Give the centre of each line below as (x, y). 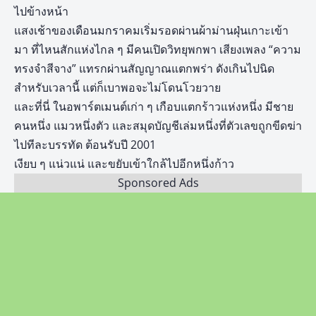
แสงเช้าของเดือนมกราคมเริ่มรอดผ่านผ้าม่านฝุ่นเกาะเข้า (151, 30)
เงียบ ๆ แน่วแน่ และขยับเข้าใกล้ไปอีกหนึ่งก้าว (124, 164)
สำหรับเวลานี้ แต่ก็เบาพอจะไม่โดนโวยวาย (117, 87)
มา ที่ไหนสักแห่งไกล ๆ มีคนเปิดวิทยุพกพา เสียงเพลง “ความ (158, 49)
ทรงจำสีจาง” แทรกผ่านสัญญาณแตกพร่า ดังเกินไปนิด (144, 68)
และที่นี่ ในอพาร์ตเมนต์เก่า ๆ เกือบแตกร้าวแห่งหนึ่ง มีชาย (154, 107)
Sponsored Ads (158, 183)
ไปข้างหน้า (41, 11)
